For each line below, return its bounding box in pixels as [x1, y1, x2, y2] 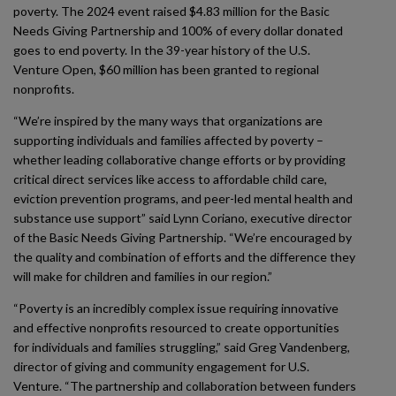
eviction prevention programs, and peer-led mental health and [13, 191, 353, 206]
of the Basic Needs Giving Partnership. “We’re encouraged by [13, 230, 352, 245]
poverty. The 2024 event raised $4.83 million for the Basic [13, 4, 330, 19]
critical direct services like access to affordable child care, [13, 171, 327, 187]
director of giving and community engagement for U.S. [13, 359, 309, 374]
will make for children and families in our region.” [13, 269, 272, 284]
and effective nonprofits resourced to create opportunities [13, 320, 339, 335]
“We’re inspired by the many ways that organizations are [13, 113, 323, 128]
